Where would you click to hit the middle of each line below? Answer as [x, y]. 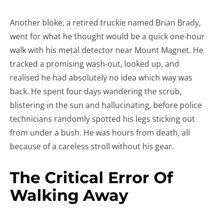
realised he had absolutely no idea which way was [101, 78]
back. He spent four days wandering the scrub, [96, 91]
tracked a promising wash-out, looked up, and [95, 64]
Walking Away [69, 195]
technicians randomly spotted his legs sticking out [102, 119]
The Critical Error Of [91, 178]
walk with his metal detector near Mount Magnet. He [107, 50]
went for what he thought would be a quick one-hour [107, 36]
